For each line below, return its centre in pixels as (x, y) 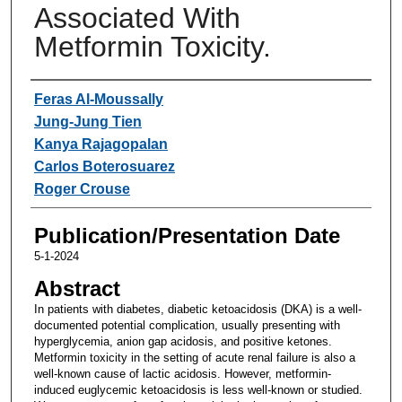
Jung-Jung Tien (87, 121)
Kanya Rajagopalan (100, 144)
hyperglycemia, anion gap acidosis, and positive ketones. (183, 341)
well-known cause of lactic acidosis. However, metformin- (182, 373)
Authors (67, 97)
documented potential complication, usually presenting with (187, 325)
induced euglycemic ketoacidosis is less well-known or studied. (198, 389)
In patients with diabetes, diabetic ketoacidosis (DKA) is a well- (197, 309)
